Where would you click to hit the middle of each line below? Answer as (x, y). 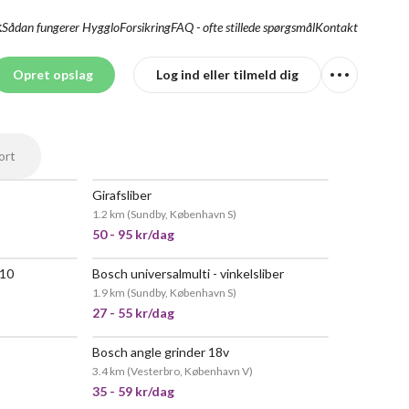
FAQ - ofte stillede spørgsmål (243, 27)
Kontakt (336, 27)
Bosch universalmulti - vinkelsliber (189, 273)
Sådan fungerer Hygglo (61, 27)
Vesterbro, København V (190, 371)
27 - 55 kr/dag (134, 313)
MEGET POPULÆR (252, 355)
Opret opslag (53, 74)
